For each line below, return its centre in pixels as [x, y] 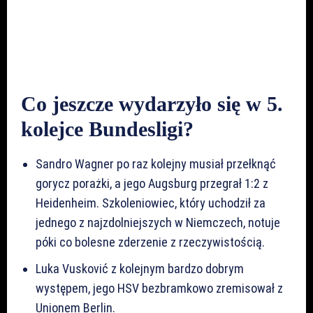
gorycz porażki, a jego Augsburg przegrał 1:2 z [152, 183]
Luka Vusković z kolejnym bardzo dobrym [140, 268]
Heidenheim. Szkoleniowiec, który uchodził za [151, 203]
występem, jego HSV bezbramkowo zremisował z [159, 288]
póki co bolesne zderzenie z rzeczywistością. [150, 242]
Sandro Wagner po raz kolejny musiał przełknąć [156, 163]
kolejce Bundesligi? [107, 129]
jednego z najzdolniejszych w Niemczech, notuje [158, 222]
